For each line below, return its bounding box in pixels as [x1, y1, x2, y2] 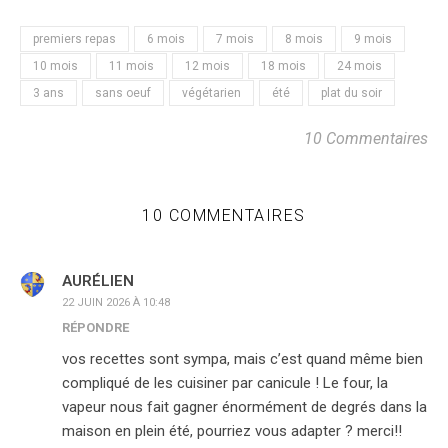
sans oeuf [95, 86, 151, 100]
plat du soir [321, 86, 382, 100]
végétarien [182, 86, 241, 100]
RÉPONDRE [62, 320, 129, 335]
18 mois [261, 59, 306, 73]
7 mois [216, 32, 254, 46]
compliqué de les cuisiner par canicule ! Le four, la [62, 374, 388, 392]
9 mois [354, 32, 392, 46]
